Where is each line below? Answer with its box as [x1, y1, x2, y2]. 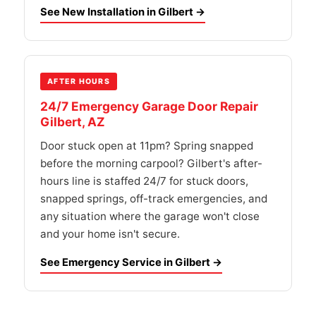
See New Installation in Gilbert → [40, 6, 205, 18]
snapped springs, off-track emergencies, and [40, 192, 267, 205]
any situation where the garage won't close [40, 209, 260, 223]
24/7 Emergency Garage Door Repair [40, 99, 258, 114]
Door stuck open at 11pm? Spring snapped [40, 139, 253, 152]
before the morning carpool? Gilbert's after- [40, 157, 262, 170]
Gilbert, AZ [40, 114, 105, 129]
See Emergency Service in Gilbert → [40, 256, 222, 269]
